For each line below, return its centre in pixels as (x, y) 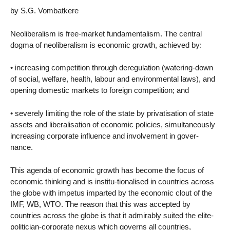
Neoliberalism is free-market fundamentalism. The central (106, 33)
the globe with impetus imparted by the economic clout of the (111, 193)
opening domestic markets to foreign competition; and (100, 90)
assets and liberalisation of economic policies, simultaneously (113, 125)
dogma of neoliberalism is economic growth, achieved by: (106, 45)
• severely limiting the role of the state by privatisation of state (112, 113)
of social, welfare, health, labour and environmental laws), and (113, 79)
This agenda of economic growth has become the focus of (107, 170)
